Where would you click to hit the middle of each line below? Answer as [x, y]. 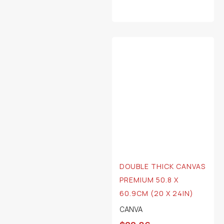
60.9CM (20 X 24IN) [156, 193]
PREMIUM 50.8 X [149, 180]
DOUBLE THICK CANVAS [162, 166]
